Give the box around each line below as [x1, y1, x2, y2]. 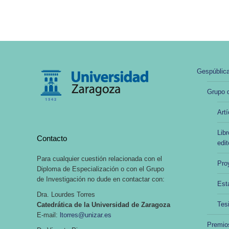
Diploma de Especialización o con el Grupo [37, 165, 164, 173]
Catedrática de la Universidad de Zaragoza [37, 201, 170, 209]
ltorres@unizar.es [60, 211, 111, 219]
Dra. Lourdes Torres [37, 191, 95, 198]
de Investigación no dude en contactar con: [37, 175, 165, 183]
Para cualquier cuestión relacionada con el [37, 155, 162, 163]
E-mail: [37, 211, 60, 219]
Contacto [37, 134, 67, 143]
